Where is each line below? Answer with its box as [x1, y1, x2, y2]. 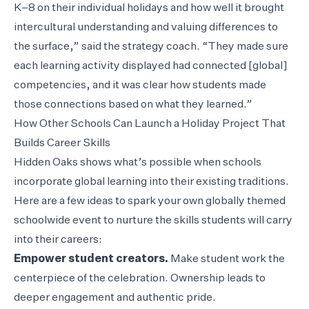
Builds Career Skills [14, 137, 110, 149]
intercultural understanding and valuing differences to [14, 21, 278, 33]
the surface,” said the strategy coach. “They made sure [14, 41, 288, 52]
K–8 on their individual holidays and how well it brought [14, 2, 284, 14]
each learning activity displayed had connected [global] [14, 60, 288, 72]
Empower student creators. [14, 253, 168, 265]
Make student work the [168, 253, 285, 265]
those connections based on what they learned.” [14, 99, 252, 110]
